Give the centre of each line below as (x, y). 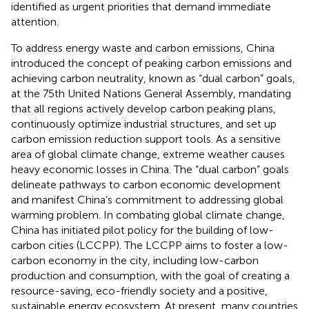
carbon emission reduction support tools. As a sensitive (146, 139)
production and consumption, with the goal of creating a (150, 275)
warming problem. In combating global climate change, (148, 215)
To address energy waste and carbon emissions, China (143, 48)
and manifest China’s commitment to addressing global (147, 199)
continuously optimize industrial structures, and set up (144, 123)
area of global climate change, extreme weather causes (148, 154)
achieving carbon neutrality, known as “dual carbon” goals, (153, 78)
